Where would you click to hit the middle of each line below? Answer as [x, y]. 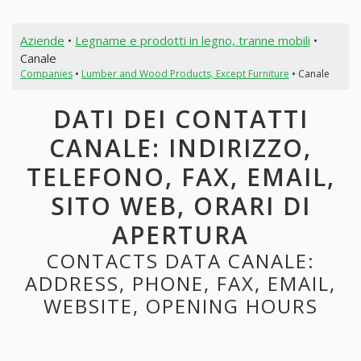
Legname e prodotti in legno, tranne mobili [192, 40]
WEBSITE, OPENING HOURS [180, 306]
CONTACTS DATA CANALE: [180, 261]
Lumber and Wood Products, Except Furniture [185, 73]
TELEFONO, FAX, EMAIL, [180, 177]
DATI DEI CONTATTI [180, 119]
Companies [46, 73]
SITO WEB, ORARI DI [180, 206]
